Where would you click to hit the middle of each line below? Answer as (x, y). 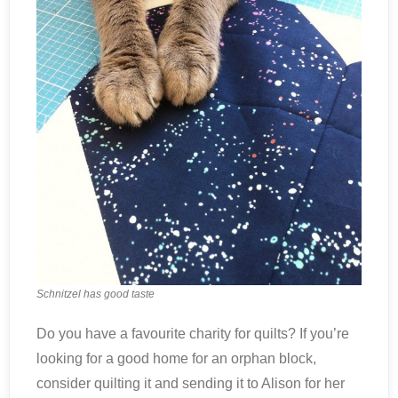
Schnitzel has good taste (96, 294)
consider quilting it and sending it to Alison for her (191, 383)
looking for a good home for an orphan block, (176, 358)
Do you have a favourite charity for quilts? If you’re (193, 334)
